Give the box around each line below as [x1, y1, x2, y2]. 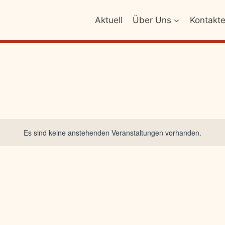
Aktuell [94, 15, 123, 25]
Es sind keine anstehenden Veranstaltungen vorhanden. [24, 128, 201, 138]
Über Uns [132, 15, 171, 25]
